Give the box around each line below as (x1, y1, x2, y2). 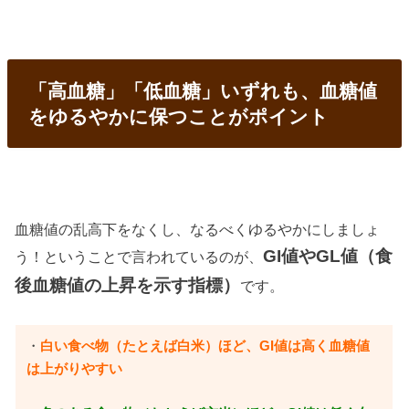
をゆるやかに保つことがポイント (27, 105, 329, 127)
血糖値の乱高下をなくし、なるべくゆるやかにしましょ (15, 221, 381, 238)
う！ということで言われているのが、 (15, 248, 264, 266)
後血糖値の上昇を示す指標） (15, 276, 241, 296)
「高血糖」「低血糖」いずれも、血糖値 (27, 79, 377, 101)
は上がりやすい (26, 362, 123, 377)
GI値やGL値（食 (263, 246, 393, 267)
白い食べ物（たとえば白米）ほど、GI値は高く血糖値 (40, 339, 371, 354)
